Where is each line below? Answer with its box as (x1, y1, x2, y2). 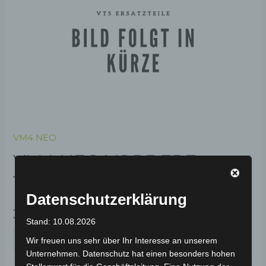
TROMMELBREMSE (13, 171, 187, 194)
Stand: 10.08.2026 (26, 217, 96, 227)
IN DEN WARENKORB (65, 233, 163, 244)
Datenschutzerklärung (26, 191, 187, 209)
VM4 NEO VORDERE (13, 150, 197, 172)
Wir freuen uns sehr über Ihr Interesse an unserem (26, 236, 217, 246)
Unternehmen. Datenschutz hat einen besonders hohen (26, 249, 235, 259)
